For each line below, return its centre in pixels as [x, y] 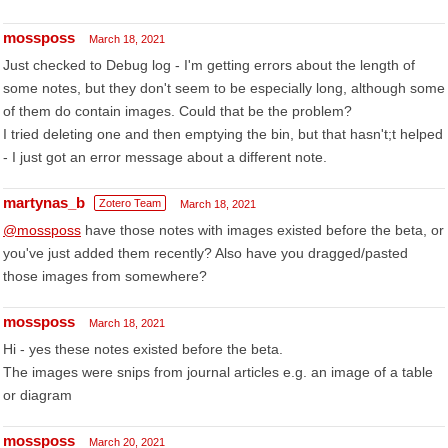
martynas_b [44, 202]
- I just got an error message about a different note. [165, 157]
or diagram [37, 395]
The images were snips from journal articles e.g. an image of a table [218, 372]
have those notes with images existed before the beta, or [262, 230]
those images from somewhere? [105, 276]
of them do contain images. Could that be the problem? [177, 111]
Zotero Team [130, 203]
